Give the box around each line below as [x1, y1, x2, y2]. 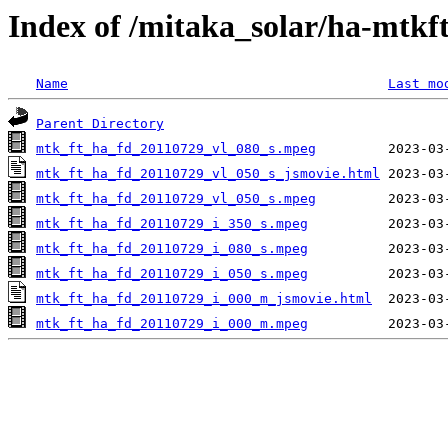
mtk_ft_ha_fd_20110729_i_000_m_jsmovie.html [36, 291, 372, 307]
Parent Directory [36, 116, 164, 132]
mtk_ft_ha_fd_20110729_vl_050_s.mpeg [36, 191, 316, 207]
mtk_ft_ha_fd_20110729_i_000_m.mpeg [36, 316, 308, 332]
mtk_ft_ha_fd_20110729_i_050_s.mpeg [36, 266, 308, 282]
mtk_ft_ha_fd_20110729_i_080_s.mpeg [36, 241, 308, 257]
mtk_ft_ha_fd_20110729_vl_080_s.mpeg [36, 141, 316, 157]
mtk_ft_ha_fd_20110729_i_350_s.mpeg [36, 216, 308, 232]
